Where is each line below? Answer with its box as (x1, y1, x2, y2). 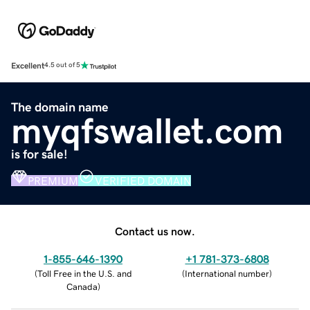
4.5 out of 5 (44, 62, 80, 69)
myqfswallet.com (11, 112, 284, 149)
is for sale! (11, 147, 68, 161)
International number (185, 268, 269, 278)
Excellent (11, 61, 44, 70)
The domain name (11, 100, 109, 113)
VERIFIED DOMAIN (95, 174, 191, 186)
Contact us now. (115, 225, 195, 237)
